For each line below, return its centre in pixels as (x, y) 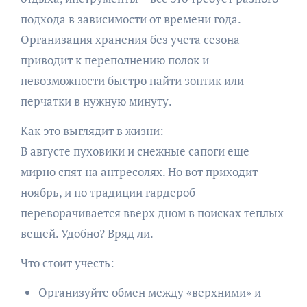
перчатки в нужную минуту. (96, 101)
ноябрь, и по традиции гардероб (108, 192)
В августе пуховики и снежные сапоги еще (135, 151)
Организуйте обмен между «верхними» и (149, 292)
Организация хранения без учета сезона (130, 39)
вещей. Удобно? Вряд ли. (87, 233)
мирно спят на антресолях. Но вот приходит (139, 171)
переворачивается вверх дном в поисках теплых (152, 212)
